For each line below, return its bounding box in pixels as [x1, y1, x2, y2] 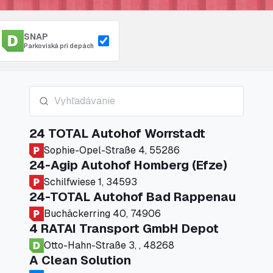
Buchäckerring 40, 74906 [44, 207, 161, 220]
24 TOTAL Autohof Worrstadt [29, 126, 205, 141]
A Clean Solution [29, 252, 131, 268]
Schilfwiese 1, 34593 [44, 175, 137, 188]
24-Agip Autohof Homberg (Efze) [29, 157, 227, 173]
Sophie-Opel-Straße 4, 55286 [44, 144, 180, 157]
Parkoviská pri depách [24, 42, 94, 50]
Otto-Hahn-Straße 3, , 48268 [143, 239, 174, 252]
